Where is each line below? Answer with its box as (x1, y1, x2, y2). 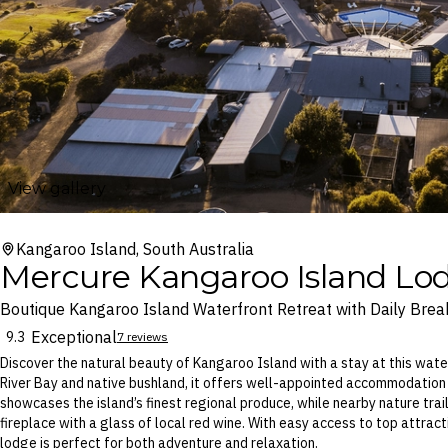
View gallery (8, 178, 106, 198)
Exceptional (31, 326, 117, 347)
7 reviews (117, 328, 168, 344)
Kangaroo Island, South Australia (16, 238, 254, 259)
